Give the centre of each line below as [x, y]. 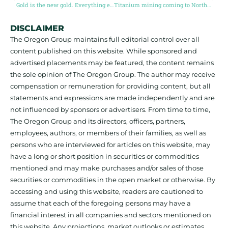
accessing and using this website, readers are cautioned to [107, 192]
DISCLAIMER [37, 28]
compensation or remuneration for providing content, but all [110, 86]
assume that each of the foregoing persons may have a [101, 203]
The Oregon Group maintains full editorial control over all [105, 39]
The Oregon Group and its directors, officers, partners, [98, 121]
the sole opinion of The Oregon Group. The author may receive [113, 75]
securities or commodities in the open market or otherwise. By [113, 180]
